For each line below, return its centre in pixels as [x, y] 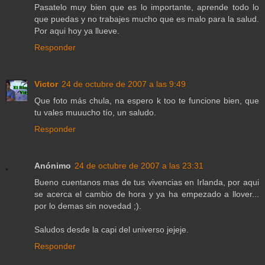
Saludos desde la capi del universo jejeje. [112, 230]
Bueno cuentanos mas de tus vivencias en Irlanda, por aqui [147, 182]
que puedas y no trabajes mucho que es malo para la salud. [147, 19]
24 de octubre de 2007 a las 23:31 [139, 166]
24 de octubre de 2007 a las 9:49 [124, 84]
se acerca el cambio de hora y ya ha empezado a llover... [147, 194]
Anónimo [53, 166]
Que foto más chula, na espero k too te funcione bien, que [147, 101]
